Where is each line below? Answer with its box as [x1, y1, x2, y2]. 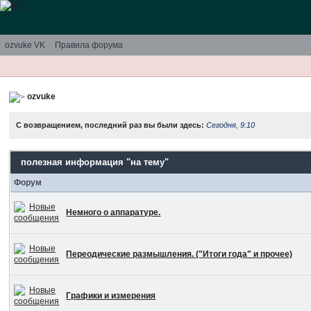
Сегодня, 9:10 [206, 120, 255, 129]
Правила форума [55, 40, 123, 50]
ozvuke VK [5, 40, 45, 50]
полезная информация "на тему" [21, 156, 169, 167]
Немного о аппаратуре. [66, 207, 161, 217]
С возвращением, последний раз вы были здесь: [16, 120, 207, 129]
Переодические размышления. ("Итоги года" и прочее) [66, 249, 293, 259]
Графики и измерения [66, 290, 156, 301]
